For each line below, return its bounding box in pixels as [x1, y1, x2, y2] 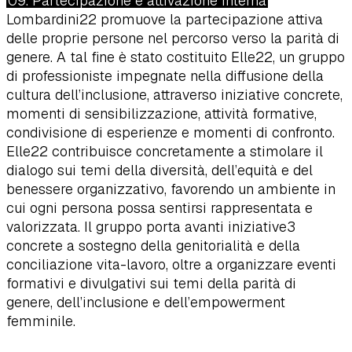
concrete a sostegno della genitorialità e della [6, 236, 300, 255]
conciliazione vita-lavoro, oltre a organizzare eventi [6, 255, 336, 274]
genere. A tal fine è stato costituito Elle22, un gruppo [6, 48, 345, 67]
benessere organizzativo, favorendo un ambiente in [6, 180, 335, 199]
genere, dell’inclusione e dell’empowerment [6, 293, 285, 312]
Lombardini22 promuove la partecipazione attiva [6, 10, 323, 29]
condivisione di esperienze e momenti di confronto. [6, 123, 335, 142]
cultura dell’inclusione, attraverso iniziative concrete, [6, 86, 343, 104]
